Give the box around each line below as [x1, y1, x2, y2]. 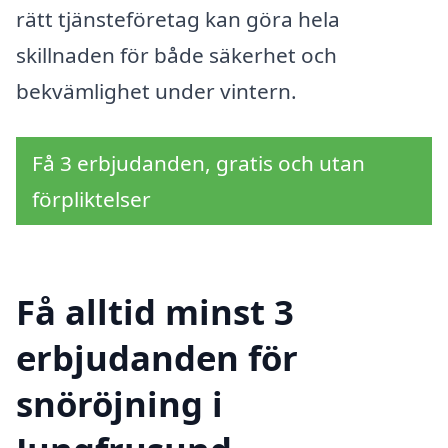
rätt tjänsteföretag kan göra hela [16, 4, 340, 33]
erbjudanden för [16, 334, 298, 382]
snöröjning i [16, 380, 223, 428]
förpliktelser [32, 184, 151, 213]
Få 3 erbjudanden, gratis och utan [32, 148, 365, 177]
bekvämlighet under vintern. [16, 76, 297, 105]
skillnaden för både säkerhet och [16, 40, 337, 69]
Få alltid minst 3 [16, 288, 294, 336]
